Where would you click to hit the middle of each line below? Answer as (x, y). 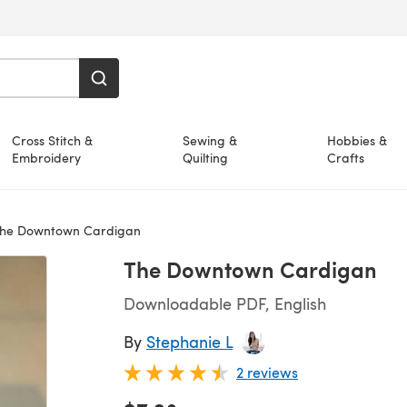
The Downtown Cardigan (250, 269)
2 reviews (267, 372)
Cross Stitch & (52, 140)
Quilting (205, 158)
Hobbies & (357, 140)
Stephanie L (189, 341)
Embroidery (46, 158)
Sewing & (210, 140)
